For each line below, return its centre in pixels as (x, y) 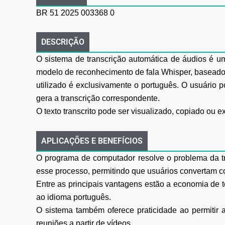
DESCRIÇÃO (63, 42)
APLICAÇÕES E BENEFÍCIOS (92, 141)
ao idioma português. (74, 197)
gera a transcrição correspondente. (98, 98)
